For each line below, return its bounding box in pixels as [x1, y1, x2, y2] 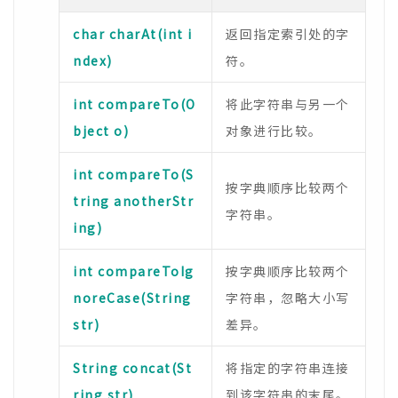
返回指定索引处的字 [226, 25, 350, 43]
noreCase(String [73, 289, 192, 306]
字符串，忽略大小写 [226, 289, 350, 306]
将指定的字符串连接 [226, 359, 350, 377]
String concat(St [73, 359, 192, 377]
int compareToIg [73, 262, 195, 280]
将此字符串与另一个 [226, 95, 350, 113]
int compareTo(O [73, 95, 196, 113]
